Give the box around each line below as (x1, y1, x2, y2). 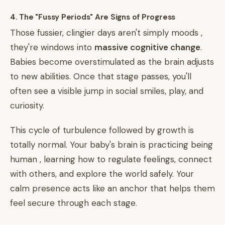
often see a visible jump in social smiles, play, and (10, 85, 203, 96)
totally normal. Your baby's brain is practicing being (10, 139, 213, 150)
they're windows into (10, 42, 94, 53)
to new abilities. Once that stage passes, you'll (10, 71, 191, 82)
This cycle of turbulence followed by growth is (10, 125, 194, 136)
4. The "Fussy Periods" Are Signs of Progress (10, 12, 176, 22)
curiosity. (10, 100, 44, 111)
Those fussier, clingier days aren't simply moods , (10, 27, 202, 38)
